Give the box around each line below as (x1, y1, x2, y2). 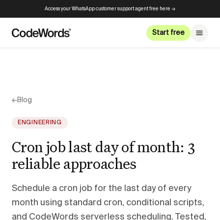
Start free (152, 29, 185, 36)
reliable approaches (12, 154, 137, 173)
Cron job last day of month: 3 (12, 137, 195, 156)
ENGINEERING (18, 120, 62, 126)
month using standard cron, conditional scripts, (12, 198, 204, 207)
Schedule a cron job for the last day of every (12, 184, 191, 193)
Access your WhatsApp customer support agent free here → (45, 6, 175, 11)
